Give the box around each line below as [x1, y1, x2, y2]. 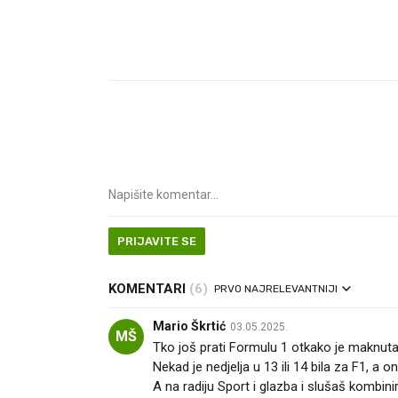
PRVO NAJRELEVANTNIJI [214, 283, 338, 295]
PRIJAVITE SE [117, 235, 196, 248]
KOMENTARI [108, 281, 189, 297]
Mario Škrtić [153, 319, 226, 333]
